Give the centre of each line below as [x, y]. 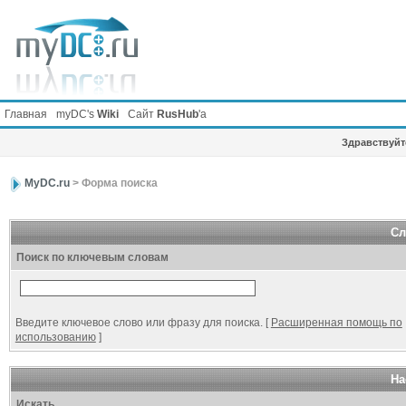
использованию [55, 337]
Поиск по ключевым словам [92, 257]
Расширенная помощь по [336, 323]
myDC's [77, 114]
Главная [26, 114]
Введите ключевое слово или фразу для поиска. [139, 323]
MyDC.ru [47, 184]
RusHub [178, 114]
